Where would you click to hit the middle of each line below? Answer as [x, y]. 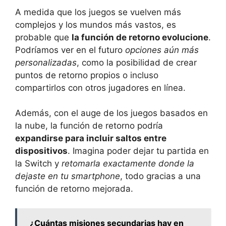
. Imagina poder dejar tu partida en [138, 151]
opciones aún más [162, 50]
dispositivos [41, 151]
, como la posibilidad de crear [137, 62]
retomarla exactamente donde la [128, 164]
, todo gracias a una [160, 176]
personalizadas [46, 62]
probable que [43, 37]
